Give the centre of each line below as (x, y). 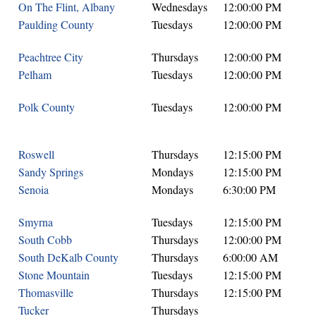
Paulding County (56, 24)
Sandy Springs (51, 171)
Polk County (47, 107)
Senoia (34, 189)
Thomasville (46, 292)
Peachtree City (51, 56)
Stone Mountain (54, 274)
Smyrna (36, 221)
